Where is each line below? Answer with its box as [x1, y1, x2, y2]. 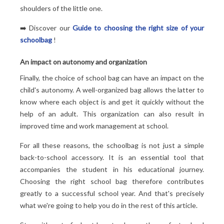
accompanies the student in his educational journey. [20, 164, 204, 173]
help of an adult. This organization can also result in [20, 109, 204, 118]
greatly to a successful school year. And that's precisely [20, 188, 204, 197]
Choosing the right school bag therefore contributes [20, 176, 204, 185]
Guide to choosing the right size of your [72, 23, 204, 32]
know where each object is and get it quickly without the [20, 97, 204, 106]
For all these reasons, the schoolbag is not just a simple [20, 140, 204, 149]
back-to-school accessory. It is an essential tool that [20, 152, 204, 161]
